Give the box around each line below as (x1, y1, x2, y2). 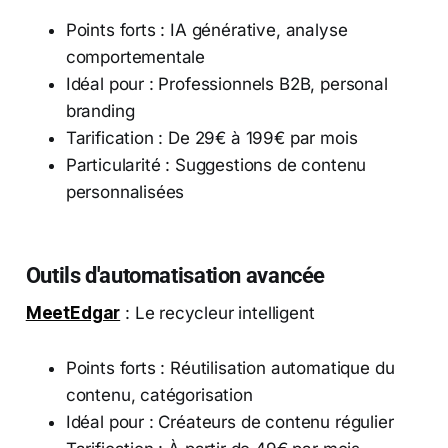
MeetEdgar (25, 302, 121, 323)
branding (65, 100, 135, 121)
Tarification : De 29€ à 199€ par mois (65, 127, 358, 148)
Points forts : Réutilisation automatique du (65, 357, 395, 378)
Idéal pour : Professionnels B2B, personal (65, 73, 388, 94)
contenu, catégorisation (65, 384, 253, 405)
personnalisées (65, 181, 185, 202)
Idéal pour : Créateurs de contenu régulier (65, 411, 394, 432)
